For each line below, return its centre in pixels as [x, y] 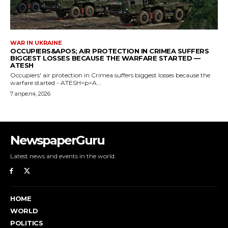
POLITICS [27, 223]
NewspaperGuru [57, 140]
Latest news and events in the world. [63, 156]
